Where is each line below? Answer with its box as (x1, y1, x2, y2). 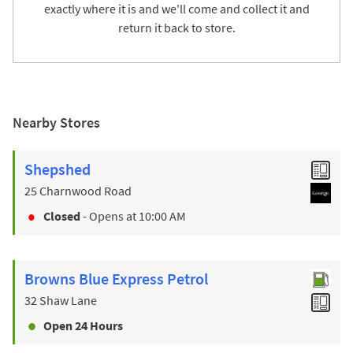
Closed (43, 208, 80, 225)
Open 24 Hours (43, 318, 123, 334)
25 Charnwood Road (24, 183, 132, 199)
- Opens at (80, 208, 136, 225)
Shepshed (24, 159, 91, 180)
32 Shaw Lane (24, 292, 97, 309)
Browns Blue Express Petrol (24, 269, 208, 289)
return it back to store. (117, 20, 236, 36)
